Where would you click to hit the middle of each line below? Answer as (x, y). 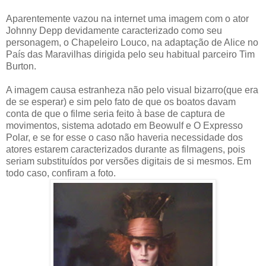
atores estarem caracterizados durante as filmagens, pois (126, 149)
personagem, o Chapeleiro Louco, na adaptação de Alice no (132, 42)
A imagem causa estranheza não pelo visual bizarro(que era (132, 90)
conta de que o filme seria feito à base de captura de (115, 113)
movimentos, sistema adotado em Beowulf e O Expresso (124, 125)
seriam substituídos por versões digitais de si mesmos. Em (129, 161)
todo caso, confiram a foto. (61, 173)
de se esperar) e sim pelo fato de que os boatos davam (121, 102)
